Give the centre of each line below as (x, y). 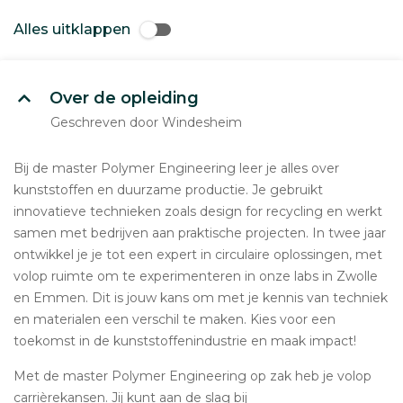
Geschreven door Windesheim (146, 122)
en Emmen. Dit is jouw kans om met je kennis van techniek (201, 298)
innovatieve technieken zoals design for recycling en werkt (198, 211)
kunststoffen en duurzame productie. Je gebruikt (168, 190)
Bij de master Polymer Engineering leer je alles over (176, 168)
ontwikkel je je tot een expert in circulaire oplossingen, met (198, 255)
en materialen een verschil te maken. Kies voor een (175, 319)
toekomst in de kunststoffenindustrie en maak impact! (185, 341)
